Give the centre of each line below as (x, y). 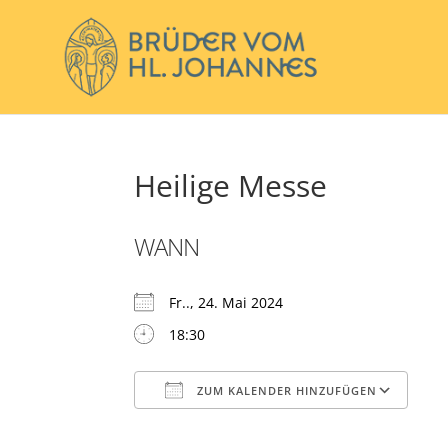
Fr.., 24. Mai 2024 (234, 302)
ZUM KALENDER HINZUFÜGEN (285, 390)
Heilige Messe (231, 185)
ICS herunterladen (231, 428)
